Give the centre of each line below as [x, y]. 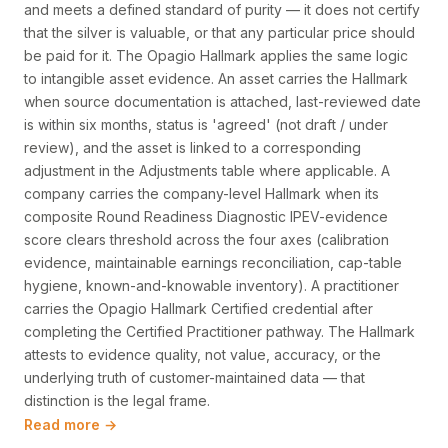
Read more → [70, 424]
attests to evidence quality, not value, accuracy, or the [202, 354]
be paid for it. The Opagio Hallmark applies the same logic [216, 55]
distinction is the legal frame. [117, 400]
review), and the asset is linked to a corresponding [192, 147]
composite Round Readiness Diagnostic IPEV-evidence [206, 216]
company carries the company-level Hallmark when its [201, 193]
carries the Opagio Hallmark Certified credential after [198, 308]
